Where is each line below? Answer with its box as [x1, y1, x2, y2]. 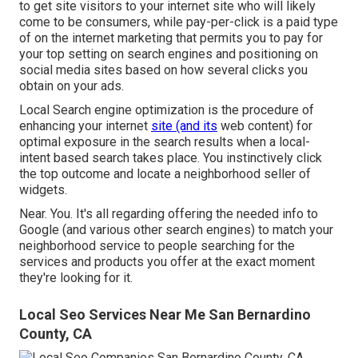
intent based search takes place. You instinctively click [19, 149, 322, 165]
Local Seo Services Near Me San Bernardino [19, 305, 311, 323]
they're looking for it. [19, 269, 133, 285]
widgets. [19, 181, 67, 197]
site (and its [151, 117, 217, 133]
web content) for [217, 117, 312, 133]
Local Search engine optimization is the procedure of [19, 101, 314, 117]
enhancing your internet [19, 117, 151, 133]
